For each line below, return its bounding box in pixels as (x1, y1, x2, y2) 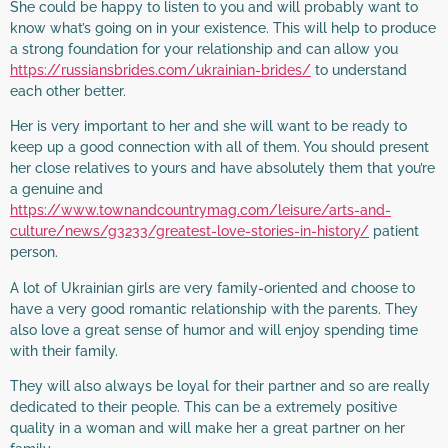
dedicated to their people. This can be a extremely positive (10, 398, 397, 415)
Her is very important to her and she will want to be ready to (10, 118, 407, 135)
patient (369, 223, 419, 240)
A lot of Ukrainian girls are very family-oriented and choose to (10, 279, 415, 296)
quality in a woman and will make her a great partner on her (10, 419, 405, 436)
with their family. (10, 342, 118, 359)
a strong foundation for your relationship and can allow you (10, 40, 398, 57)
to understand (311, 61, 407, 78)
